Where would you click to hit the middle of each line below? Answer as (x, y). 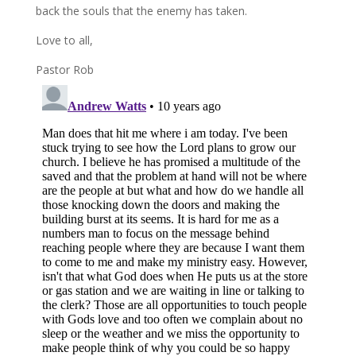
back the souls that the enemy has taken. (141, 11)
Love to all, (64, 40)
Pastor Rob (64, 70)
